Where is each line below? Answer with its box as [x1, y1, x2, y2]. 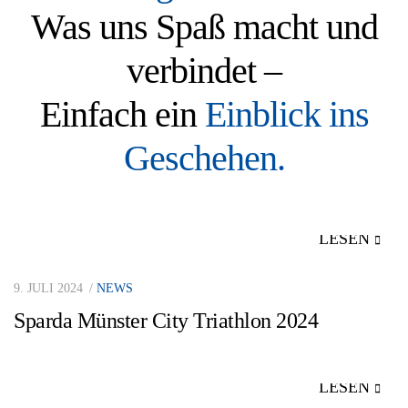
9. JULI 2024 [14, 281, 83, 295]
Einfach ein [39, 94, 197, 135]
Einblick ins [196, 94, 369, 135]
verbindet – [127, 50, 281, 91]
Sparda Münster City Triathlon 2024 [14, 309, 318, 332]
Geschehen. [123, 138, 285, 178]
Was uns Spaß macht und [30, 6, 378, 47]
